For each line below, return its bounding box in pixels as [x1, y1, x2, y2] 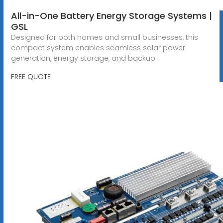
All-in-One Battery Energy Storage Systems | [10, 9, 212, 22]
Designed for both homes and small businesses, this [10, 32, 198, 42]
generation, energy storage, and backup [10, 53, 155, 63]
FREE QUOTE [10, 71, 51, 82]
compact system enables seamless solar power [10, 42, 185, 53]
